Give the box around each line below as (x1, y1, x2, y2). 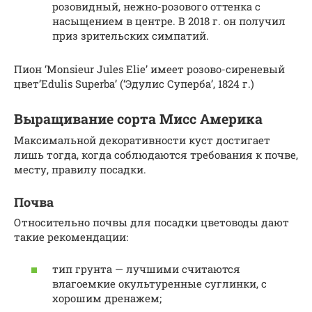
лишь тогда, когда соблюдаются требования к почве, (14, 147, 298, 162)
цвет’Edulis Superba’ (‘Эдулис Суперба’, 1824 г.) (14, 76, 254, 91)
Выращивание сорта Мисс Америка (14, 110, 263, 128)
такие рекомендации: (14, 229, 128, 244)
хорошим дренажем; (52, 291, 162, 306)
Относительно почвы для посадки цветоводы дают (14, 214, 289, 229)
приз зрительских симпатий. (52, 28, 209, 42)
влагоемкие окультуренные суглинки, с (52, 276, 267, 291)
